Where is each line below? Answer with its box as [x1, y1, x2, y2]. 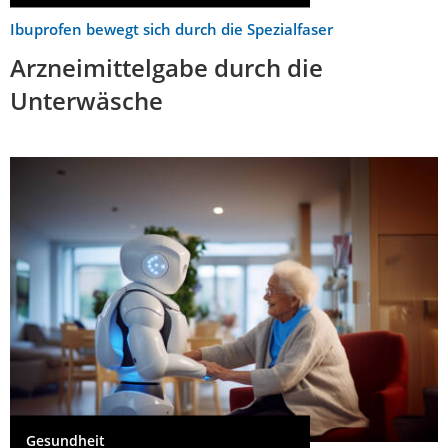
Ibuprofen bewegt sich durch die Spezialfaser [10, 18, 333, 39]
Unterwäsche [10, 83, 163, 117]
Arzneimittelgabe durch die [10, 50, 323, 84]
